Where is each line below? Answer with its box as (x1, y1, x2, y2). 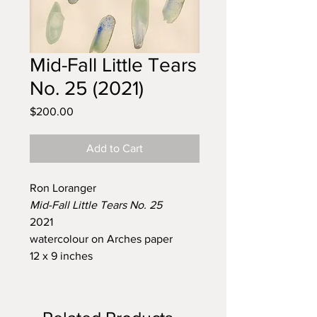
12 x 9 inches (30, 250, 93, 262)
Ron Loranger (30, 182, 96, 194)
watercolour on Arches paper (30, 233, 173, 245)
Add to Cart (86, 142, 143, 154)
